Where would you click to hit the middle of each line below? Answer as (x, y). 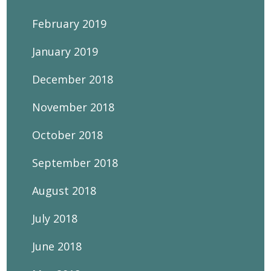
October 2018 (68, 135)
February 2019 (70, 24)
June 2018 (57, 246)
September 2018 (75, 163)
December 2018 (73, 79)
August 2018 (64, 191)
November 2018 (73, 107)
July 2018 (55, 218)
